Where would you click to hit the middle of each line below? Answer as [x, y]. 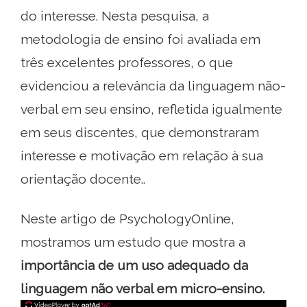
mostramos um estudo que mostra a [133, 242]
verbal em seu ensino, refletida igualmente [151, 109]
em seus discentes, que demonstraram [140, 132]
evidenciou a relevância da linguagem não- [153, 85]
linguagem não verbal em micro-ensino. [143, 288]
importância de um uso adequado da [134, 265]
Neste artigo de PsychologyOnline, [127, 218]
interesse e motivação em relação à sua [142, 155]
